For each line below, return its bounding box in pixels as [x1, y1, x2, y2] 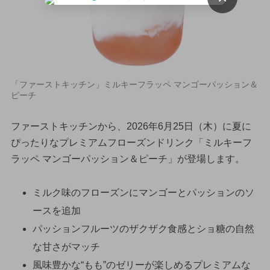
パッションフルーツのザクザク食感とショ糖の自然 [32, 224, 254, 234]
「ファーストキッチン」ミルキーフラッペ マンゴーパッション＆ [10, 79, 258, 89]
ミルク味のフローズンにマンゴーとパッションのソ [32, 187, 254, 198]
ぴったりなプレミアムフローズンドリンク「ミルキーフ [10, 137, 252, 148]
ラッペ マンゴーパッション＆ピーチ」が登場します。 [10, 153, 245, 164]
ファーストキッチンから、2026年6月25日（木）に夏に [10, 121, 251, 131]
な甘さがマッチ [32, 242, 100, 253]
